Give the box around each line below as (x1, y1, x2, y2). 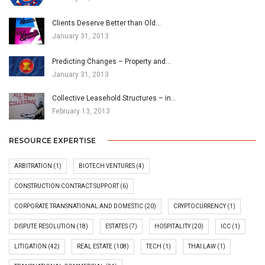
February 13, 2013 (52, 106, 110, 115)
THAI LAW (188, 243, 216, 250)
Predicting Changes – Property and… (52, 57, 171, 66)
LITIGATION (14, 243, 47, 250)
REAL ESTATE (77, 243, 112, 250)
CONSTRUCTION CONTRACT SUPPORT (14, 182, 119, 189)
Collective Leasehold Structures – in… (52, 93, 176, 102)
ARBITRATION (14, 162, 52, 169)
